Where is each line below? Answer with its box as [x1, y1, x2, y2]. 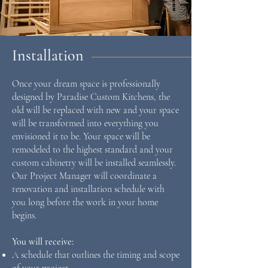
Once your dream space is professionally [12, 78, 160, 90]
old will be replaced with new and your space [12, 104, 179, 116]
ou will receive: [17, 236, 74, 248]
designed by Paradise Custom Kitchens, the [12, 91, 170, 103]
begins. [12, 209, 36, 221]
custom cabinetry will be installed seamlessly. [12, 157, 176, 169]
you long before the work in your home [12, 196, 158, 208]
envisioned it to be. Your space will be [12, 130, 150, 142]
